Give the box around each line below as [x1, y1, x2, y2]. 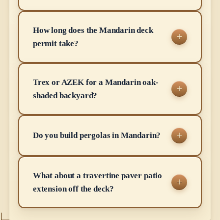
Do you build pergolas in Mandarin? [33, 131, 161, 140]
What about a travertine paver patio [33, 170, 163, 180]
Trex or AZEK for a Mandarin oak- [33, 77, 159, 87]
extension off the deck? [33, 184, 114, 193]
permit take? [33, 38, 79, 48]
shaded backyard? [33, 90, 98, 100]
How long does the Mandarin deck [33, 25, 153, 35]
